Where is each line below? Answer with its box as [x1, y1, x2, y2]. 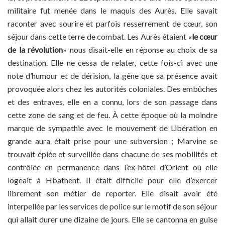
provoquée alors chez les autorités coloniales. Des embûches [8, 84, 217, 94]
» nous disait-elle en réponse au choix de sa [63, 45, 217, 55]
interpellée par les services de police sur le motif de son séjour [8, 201, 217, 211]
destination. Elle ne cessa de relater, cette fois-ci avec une [8, 58, 217, 68]
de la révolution [8, 45, 63, 55]
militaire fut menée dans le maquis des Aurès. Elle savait [8, 6, 217, 16]
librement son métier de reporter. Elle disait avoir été [8, 188, 217, 198]
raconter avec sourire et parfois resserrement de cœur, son [8, 19, 217, 29]
